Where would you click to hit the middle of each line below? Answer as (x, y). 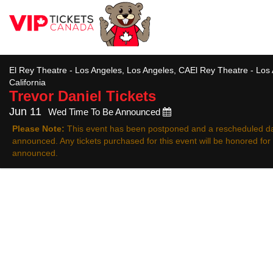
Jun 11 (25, 112)
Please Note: (38, 129)
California (27, 82)
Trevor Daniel (55, 96)
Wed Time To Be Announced (105, 112)
